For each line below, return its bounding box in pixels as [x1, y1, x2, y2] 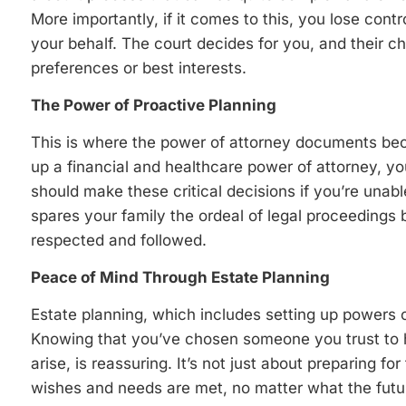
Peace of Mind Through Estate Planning [31, 267, 330, 286]
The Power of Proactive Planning [31, 95, 276, 114]
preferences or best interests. [31, 58, 246, 77]
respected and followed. [31, 230, 207, 249]
